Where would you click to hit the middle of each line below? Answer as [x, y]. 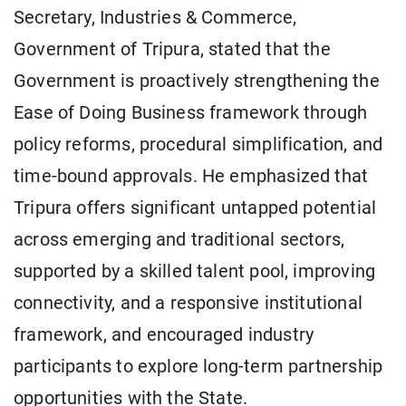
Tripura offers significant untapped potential [195, 208]
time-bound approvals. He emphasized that [191, 177]
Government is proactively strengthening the [197, 82]
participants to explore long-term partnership [198, 367]
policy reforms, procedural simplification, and [198, 145]
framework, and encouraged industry [164, 335]
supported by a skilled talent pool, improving [195, 272]
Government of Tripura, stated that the [172, 50]
